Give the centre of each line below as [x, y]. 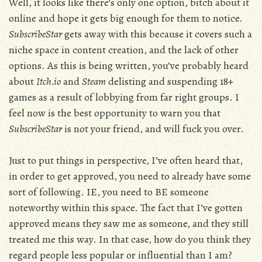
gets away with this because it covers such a [157, 34]
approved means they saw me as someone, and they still [129, 223]
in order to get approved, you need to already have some [130, 176]
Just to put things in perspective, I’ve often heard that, [126, 160]
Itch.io [49, 81]
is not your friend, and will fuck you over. [153, 129]
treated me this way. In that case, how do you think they [130, 239]
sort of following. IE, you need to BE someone [109, 192]
